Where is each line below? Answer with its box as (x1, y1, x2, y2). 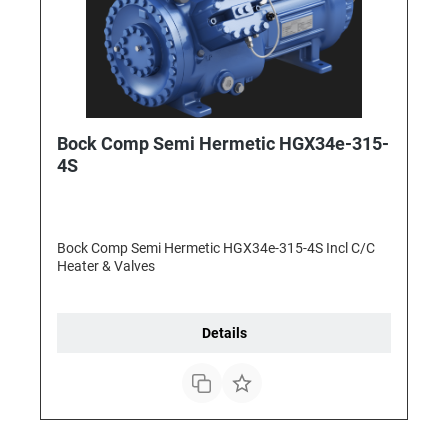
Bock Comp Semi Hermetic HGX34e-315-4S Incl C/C (57, 240, 375, 257)
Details (201, 325, 247, 342)
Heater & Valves (57, 258, 155, 275)
